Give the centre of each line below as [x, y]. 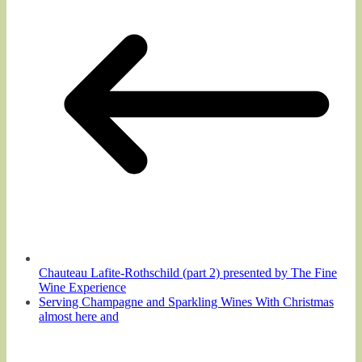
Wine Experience [82, 287]
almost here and [79, 316]
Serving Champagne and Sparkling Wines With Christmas [186, 301]
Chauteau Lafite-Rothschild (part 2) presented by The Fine [188, 272]
